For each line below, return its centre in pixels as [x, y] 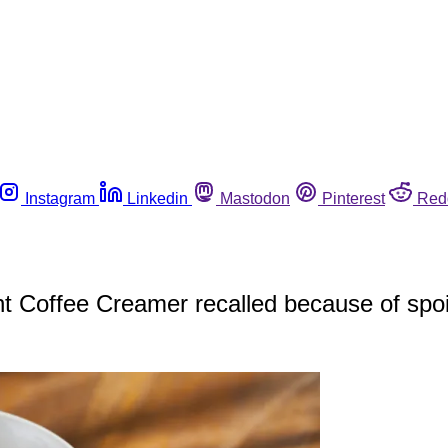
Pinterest [353, 198]
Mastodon [255, 198]
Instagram [60, 198]
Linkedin [157, 198]
